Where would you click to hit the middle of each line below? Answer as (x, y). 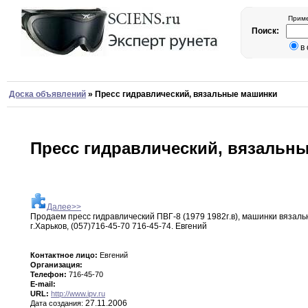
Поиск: (266, 31)
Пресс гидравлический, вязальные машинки (186, 94)
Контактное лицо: (64, 255)
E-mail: (43, 284)
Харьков (51, 227)
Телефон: (48, 275)
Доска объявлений (47, 94)
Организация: (56, 265)
